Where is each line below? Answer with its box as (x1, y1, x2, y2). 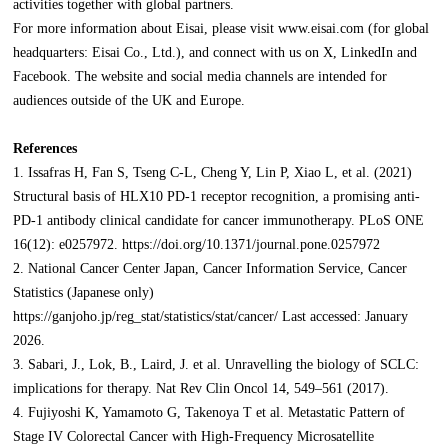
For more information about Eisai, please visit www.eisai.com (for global (13, 21, 430, 37)
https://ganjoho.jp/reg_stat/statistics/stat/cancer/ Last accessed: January (13, 309, 409, 325)
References (13, 141, 78, 157)
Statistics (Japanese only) (13, 285, 155, 301)
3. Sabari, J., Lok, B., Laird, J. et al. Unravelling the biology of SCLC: (13, 357, 420, 373)
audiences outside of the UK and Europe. (13, 93, 246, 109)
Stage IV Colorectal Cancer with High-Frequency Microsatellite (13, 429, 375, 445)
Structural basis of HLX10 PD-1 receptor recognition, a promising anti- (13, 189, 421, 205)
